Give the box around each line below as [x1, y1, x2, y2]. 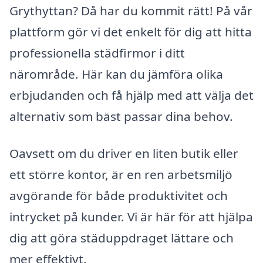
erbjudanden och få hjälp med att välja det [9, 86, 254, 103]
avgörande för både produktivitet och [9, 187, 228, 204]
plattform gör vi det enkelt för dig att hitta [9, 23, 252, 40]
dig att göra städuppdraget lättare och [9, 230, 234, 247]
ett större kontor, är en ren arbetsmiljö [9, 166, 232, 183]
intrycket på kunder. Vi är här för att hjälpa [9, 208, 253, 225]
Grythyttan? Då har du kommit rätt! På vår [9, 2, 252, 19]
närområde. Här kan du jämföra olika [9, 65, 223, 82]
